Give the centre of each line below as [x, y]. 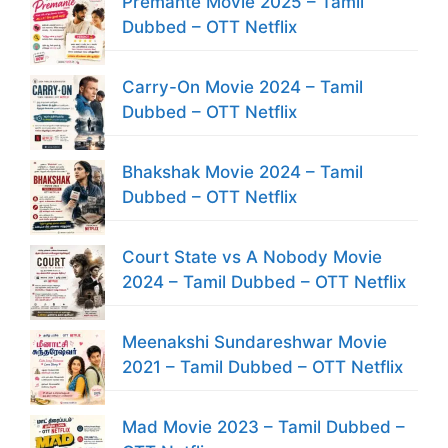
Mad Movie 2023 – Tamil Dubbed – [263, 427]
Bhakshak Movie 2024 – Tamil [242, 172]
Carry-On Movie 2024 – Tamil [242, 87]
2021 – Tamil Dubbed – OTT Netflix [262, 367]
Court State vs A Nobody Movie [252, 257]
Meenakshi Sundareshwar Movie [254, 342]
